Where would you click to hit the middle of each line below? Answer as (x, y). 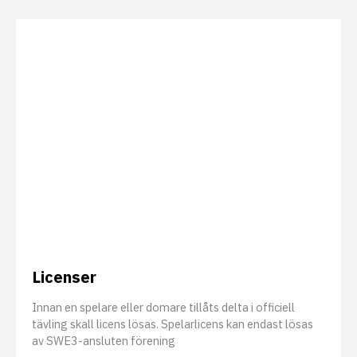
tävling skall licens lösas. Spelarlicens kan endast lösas (173, 315)
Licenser (64, 268)
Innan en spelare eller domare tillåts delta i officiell (163, 298)
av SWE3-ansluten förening (104, 331)
